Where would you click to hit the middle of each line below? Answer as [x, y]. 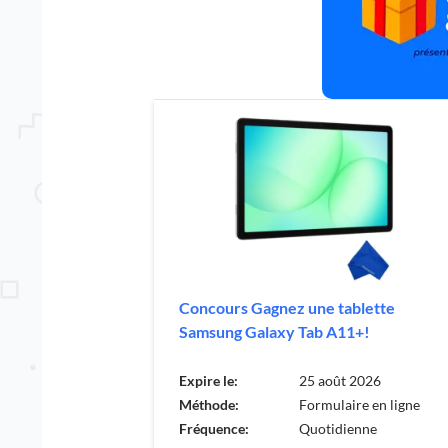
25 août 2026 [340, 380]
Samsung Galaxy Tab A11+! [274, 331]
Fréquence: [214, 428]
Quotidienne [338, 428]
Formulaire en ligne [359, 404]
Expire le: [208, 380]
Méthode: [209, 404]
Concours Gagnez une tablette [287, 307]
